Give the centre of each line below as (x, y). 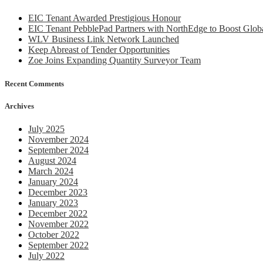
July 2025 (46, 129)
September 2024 (58, 150)
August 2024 (52, 160)
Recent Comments (34, 83)
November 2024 (58, 139)
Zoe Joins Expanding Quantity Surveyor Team (114, 60)
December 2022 (58, 213)
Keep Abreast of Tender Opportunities (99, 50)
